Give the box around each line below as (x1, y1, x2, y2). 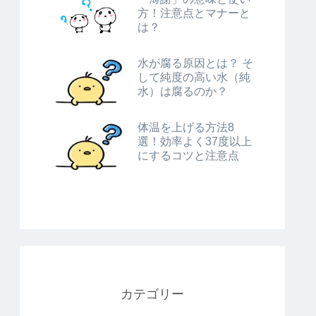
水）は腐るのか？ (138, 85, 228, 97)
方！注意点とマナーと (138, 6, 250, 19)
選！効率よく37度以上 (138, 135, 252, 147)
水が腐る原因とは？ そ (138, 56, 253, 69)
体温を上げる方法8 (138, 121, 234, 133)
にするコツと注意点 (138, 149, 239, 162)
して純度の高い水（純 (138, 71, 250, 83)
